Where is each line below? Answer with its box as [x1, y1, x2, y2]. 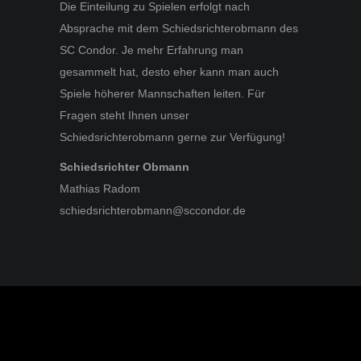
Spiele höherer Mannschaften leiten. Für [60, 86, 265, 100]
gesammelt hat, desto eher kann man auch [60, 64, 279, 78]
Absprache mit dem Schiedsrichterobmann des [60, 21, 298, 35]
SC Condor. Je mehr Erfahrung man [60, 43, 243, 56]
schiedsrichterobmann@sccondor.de [60, 203, 246, 217]
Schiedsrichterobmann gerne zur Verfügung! [60, 130, 285, 143]
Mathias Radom [60, 181, 140, 195]
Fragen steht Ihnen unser [60, 108, 189, 122]
